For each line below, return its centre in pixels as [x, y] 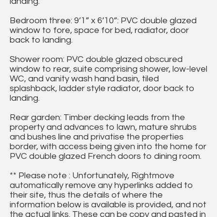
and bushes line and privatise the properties [97, 137]
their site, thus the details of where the [86, 195]
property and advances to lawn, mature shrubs [103, 127]
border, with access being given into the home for [108, 147]
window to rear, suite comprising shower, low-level [108, 69]
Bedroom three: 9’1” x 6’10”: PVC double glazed [103, 21]
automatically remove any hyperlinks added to [101, 186]
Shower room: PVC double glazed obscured [96, 60]
